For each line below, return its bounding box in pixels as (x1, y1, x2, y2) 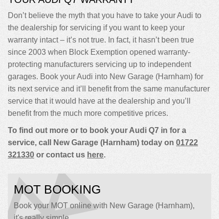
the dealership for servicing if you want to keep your (8, 23, 185, 32)
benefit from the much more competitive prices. (8, 109, 168, 117)
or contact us (34, 151, 87, 159)
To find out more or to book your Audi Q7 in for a (8, 126, 186, 134)
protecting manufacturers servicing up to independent (8, 60, 191, 68)
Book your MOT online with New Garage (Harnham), (14, 201, 195, 210)
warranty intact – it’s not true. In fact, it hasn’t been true (8, 36, 194, 44)
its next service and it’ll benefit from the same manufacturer (8, 85, 210, 93)
